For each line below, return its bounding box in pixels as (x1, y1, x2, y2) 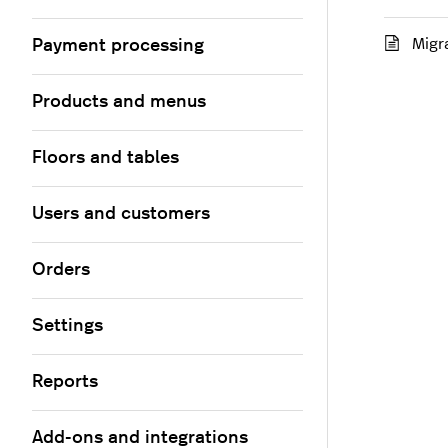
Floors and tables (32, 149, 179, 168)
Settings (32, 317, 103, 336)
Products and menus (32, 93, 206, 112)
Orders (32, 261, 90, 280)
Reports (32, 373, 98, 392)
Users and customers (32, 205, 210, 224)
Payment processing (32, 37, 204, 56)
